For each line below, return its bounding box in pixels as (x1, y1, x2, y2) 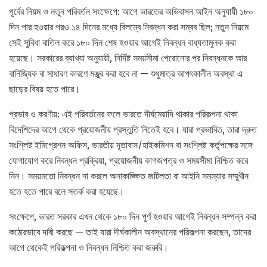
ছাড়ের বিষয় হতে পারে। (9, 83, 80, 95)
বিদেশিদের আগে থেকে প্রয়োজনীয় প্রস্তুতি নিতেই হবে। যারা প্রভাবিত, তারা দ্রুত (9, 124, 257, 136)
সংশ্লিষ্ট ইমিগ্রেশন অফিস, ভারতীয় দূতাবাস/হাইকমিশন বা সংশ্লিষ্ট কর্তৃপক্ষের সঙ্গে (9, 139, 253, 151)
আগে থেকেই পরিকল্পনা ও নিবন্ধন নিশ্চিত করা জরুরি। (9, 242, 169, 254)
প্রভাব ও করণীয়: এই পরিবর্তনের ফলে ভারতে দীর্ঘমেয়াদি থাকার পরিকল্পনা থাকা (9, 108, 238, 120)
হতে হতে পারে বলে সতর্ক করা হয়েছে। (9, 186, 125, 198)
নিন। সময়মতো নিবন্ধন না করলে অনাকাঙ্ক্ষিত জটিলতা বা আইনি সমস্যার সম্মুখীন (9, 170, 249, 182)
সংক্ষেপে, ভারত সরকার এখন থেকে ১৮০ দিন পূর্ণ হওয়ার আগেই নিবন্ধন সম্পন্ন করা (9, 211, 256, 223)
